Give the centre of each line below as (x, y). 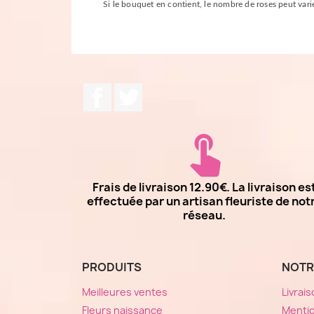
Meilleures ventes (125, 292)
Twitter (162, 91)
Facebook (137, 91)
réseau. (205, 216)
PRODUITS (112, 267)
